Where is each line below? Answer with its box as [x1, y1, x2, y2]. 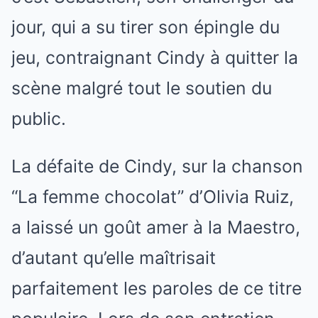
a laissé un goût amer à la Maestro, [11, 216, 300, 238]
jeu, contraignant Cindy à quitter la [11, 46, 298, 68]
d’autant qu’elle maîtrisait [11, 246, 216, 268]
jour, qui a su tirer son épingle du [11, 16, 280, 38]
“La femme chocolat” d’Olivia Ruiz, [11, 185, 294, 207]
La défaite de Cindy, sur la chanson [11, 155, 303, 177]
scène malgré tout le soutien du [11, 77, 272, 99]
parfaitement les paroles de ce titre [11, 277, 302, 299]
